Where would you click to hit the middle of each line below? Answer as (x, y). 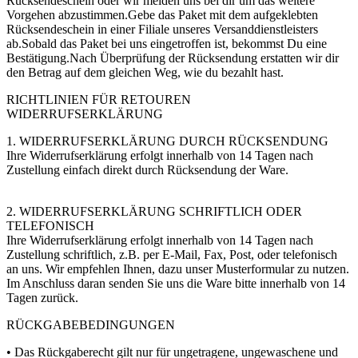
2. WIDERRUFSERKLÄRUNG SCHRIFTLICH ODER (154, 212)
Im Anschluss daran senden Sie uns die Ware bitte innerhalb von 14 (176, 284)
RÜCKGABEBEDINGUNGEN (91, 325)
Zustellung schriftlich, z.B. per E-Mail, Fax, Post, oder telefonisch (172, 255)
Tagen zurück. (42, 298)
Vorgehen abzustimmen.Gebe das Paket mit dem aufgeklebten (162, 15)
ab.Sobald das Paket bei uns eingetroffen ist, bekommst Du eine (167, 44)
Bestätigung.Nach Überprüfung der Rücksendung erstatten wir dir (173, 58)
